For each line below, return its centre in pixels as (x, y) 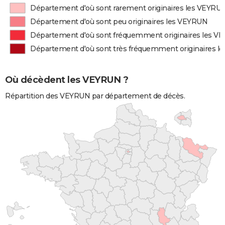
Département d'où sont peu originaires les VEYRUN (119, 22)
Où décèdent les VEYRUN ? (67, 80)
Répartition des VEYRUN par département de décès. (95, 96)
